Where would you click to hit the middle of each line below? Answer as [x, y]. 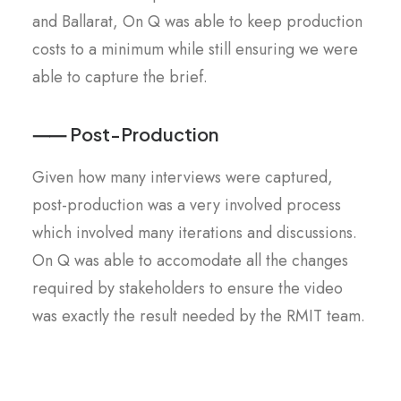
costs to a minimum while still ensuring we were [195, 49]
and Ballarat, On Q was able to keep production [197, 21]
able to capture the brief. [120, 77]
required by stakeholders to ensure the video [188, 288]
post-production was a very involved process [187, 205]
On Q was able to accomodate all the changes [190, 260]
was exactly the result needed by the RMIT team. [199, 316]
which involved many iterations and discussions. [195, 233]
